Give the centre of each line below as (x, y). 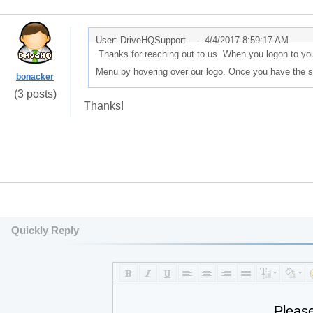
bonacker (35, 77)
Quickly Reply (45, 230)
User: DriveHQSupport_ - (150, 40)
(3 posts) (35, 94)
